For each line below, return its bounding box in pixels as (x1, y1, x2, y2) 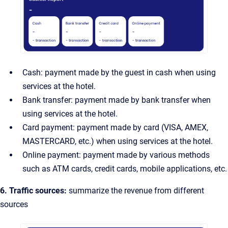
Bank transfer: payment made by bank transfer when (22, 95, 211, 105)
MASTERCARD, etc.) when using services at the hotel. (22, 136, 213, 146)
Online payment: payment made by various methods (22, 150, 210, 160)
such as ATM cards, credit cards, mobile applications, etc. (22, 163, 227, 174)
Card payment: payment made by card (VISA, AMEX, (22, 122, 208, 132)
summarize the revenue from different (69, 185, 204, 195)
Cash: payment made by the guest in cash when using (22, 67, 216, 77)
